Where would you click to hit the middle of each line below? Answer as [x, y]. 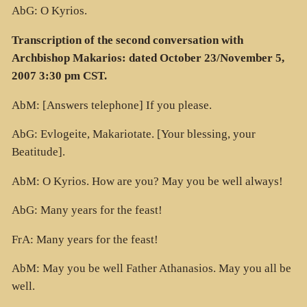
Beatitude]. [38, 152]
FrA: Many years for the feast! [85, 239]
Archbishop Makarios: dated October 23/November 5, [148, 58]
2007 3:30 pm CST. [59, 75]
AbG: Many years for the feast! [87, 210]
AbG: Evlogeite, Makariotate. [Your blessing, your [133, 134]
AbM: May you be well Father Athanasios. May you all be [151, 269]
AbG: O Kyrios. [49, 11]
